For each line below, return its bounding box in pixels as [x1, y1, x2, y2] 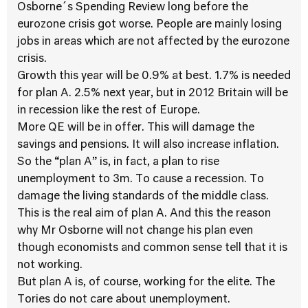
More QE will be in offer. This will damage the [17, 122, 254, 133]
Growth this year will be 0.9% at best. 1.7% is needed [17, 71, 291, 82]
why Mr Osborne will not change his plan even [17, 225, 253, 236]
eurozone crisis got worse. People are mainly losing [17, 19, 282, 30]
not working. [17, 260, 82, 271]
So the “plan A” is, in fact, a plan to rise [17, 157, 219, 168]
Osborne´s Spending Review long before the [17, 2, 248, 13]
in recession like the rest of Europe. [17, 105, 200, 116]
